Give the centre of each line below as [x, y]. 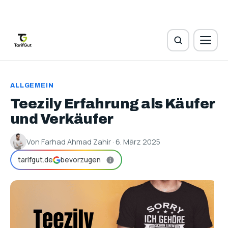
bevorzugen [81, 160]
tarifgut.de [35, 160]
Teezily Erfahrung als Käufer [112, 104]
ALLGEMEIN [32, 85]
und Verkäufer [62, 119]
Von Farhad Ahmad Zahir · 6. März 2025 [93, 141]
